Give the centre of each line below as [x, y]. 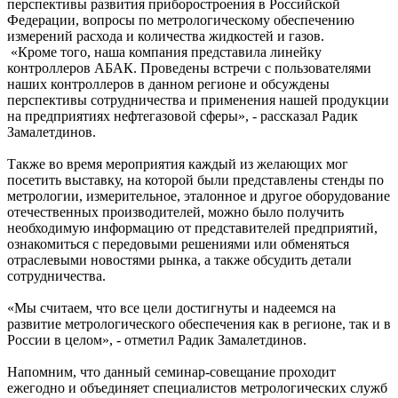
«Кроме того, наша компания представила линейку [164, 52]
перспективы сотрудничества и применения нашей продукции [198, 100]
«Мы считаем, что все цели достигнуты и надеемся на [171, 308]
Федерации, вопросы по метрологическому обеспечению [181, 20]
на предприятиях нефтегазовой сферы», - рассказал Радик [183, 116]
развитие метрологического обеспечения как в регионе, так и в [199, 324]
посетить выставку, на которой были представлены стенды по [195, 180]
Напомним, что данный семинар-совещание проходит [171, 372]
